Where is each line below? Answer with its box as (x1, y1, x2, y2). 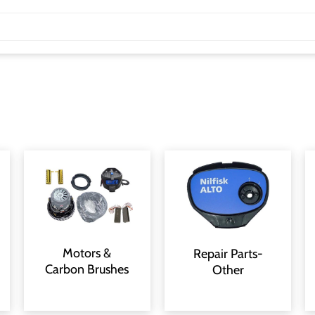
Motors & (63, 245, 112, 261)
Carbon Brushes (45, 261, 129, 277)
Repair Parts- (193, 245, 263, 262)
